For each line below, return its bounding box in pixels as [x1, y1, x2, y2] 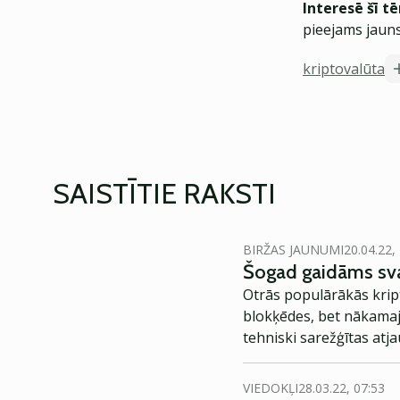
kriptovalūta [303, 59, 385, 79]
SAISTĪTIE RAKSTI [53, 176, 276, 211]
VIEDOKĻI [243, 379, 298, 396]
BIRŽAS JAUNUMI [243, 241, 344, 258]
